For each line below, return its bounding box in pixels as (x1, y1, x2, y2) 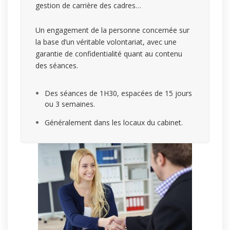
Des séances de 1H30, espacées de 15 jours (45, 88, 192, 99)
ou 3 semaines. (45, 99, 95, 109)
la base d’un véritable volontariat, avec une (35, 37, 177, 47)
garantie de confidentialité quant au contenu (35, 49, 182, 59)
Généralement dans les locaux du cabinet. (45, 118, 183, 128)
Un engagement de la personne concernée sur (35, 25, 189, 35)
